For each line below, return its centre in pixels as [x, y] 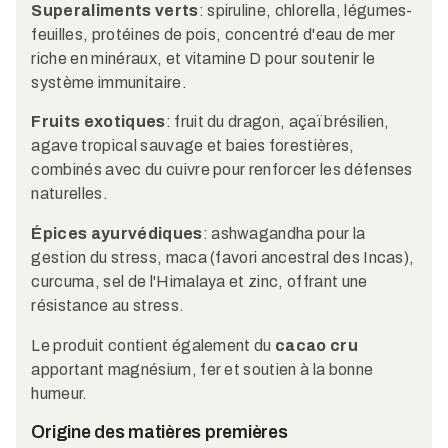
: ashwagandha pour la [284, 234]
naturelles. [69, 194]
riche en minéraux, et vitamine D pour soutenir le [203, 58]
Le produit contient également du [153, 345]
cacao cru [316, 345]
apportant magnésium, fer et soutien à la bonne [202, 369]
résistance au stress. [108, 306]
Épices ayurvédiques [117, 234]
